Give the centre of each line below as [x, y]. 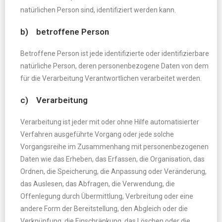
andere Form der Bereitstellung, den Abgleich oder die [104, 209]
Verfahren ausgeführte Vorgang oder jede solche [97, 134]
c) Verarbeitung [54, 100]
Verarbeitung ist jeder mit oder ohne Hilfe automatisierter [110, 122]
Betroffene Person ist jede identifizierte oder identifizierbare [115, 54]
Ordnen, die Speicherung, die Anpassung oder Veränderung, [113, 171]
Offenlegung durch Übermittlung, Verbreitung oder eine [107, 196]
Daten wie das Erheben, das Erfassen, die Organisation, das [112, 159]
